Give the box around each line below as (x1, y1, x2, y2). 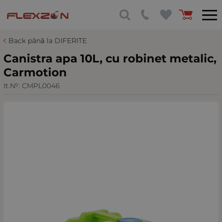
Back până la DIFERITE (8, 36, 87, 45)
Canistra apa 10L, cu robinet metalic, (3, 52, 217, 65)
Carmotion (3, 65, 67, 79)
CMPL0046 (22, 81, 60, 90)
